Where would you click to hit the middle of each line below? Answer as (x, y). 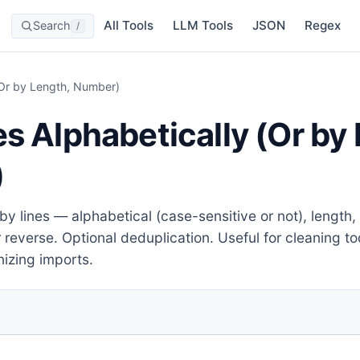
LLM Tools (203, 25)
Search (52, 25)
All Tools (129, 25)
